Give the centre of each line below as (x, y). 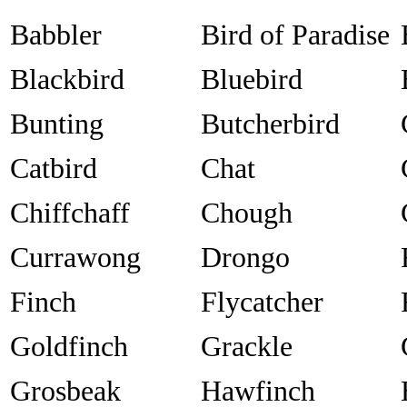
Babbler (56, 35)
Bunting (57, 124)
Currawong (75, 258)
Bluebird (252, 79)
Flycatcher (262, 302)
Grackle (247, 347)
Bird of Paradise (295, 35)
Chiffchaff (70, 213)
